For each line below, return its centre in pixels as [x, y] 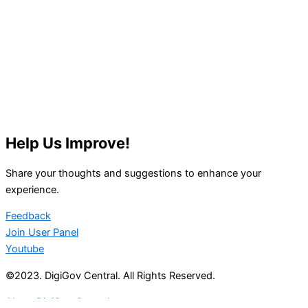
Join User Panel [42, 233]
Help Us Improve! [68, 143]
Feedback [28, 216]
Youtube [25, 249]
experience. [32, 189]
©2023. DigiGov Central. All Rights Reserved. [110, 275]
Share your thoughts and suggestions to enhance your [133, 173]
